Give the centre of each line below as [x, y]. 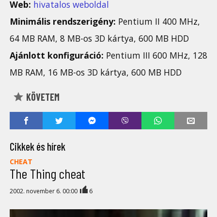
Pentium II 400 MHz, [158, 21]
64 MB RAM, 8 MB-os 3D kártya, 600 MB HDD [99, 38]
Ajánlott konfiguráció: [57, 55]
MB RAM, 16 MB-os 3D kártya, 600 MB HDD [96, 72]
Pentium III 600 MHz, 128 [155, 55]
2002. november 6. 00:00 [44, 191]
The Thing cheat [47, 174]
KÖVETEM [42, 97]
